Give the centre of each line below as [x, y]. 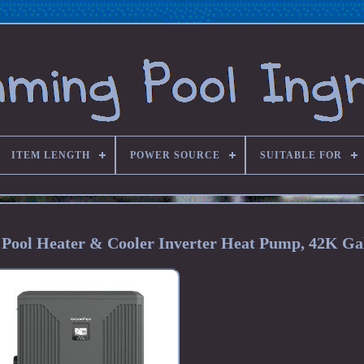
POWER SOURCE [175, 155]
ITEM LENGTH [50, 155]
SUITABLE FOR [301, 155]
